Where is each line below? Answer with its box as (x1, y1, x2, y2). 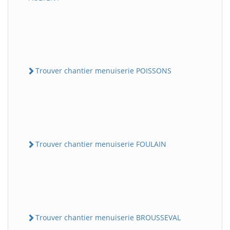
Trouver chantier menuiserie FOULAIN (35, 139, 166, 149)
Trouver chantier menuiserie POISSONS (35, 65, 171, 75)
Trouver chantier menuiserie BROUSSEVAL (35, 213, 181, 223)
